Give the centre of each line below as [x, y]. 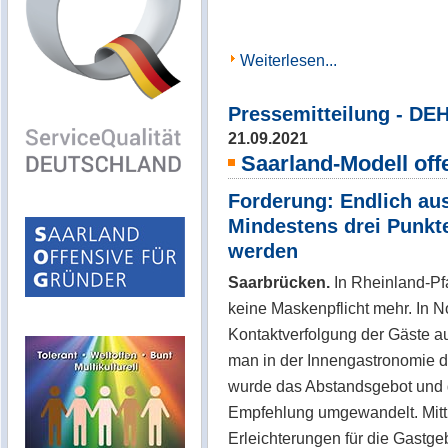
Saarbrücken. [279, 282]
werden [263, 251]
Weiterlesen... [288, 60]
